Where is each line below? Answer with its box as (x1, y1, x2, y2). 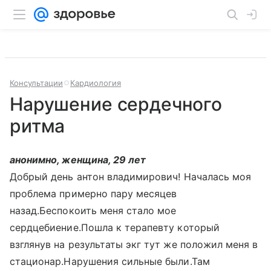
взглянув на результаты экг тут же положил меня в (10, 238, 258, 250)
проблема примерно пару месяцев (10, 188, 177, 200)
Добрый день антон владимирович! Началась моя (10, 171, 252, 183)
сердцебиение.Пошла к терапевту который (10, 221, 220, 233)
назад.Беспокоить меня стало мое (10, 204, 177, 217)
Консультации (10, 78, 63, 88)
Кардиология (70, 78, 121, 88)
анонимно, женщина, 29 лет (10, 154, 146, 166)
